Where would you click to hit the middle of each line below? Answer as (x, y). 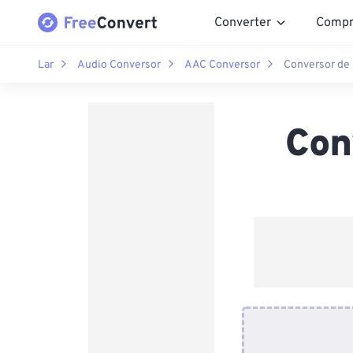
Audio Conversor (119, 65)
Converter (243, 22)
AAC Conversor (222, 65)
